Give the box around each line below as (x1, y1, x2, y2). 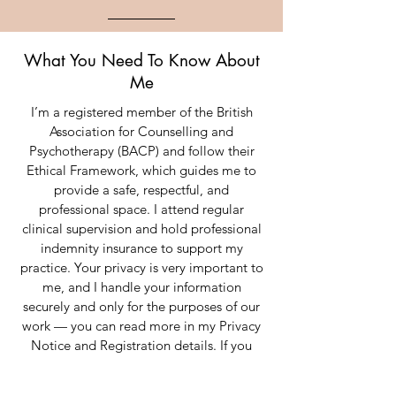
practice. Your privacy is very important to (19, 259, 263, 276)
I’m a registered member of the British (30, 103, 253, 120)
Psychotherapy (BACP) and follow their (28, 142, 255, 159)
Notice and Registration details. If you (31, 337, 252, 354)
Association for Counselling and (49, 123, 233, 140)
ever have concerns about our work (40, 356, 243, 373)
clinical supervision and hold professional (21, 220, 262, 237)
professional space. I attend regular (39, 201, 244, 217)
